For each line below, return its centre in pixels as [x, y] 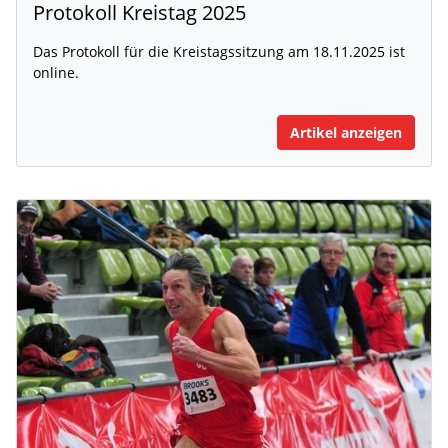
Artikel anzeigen [346, 133]
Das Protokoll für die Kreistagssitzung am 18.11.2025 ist [219, 52]
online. [56, 73]
